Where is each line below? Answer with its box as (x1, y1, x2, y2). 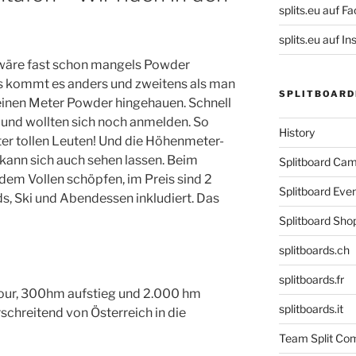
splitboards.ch (278, 242, 350, 257)
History (278, 125, 315, 139)
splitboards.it (278, 301, 343, 315)
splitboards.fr (278, 272, 344, 286)
